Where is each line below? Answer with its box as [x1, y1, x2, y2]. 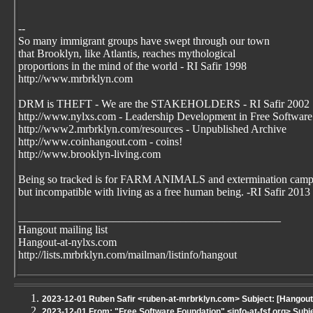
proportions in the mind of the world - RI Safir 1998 [18, 60, 247, 72]
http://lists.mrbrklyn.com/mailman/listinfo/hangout [18, 249, 237, 261]
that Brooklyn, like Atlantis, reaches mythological [18, 48, 235, 59]
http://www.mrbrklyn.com [18, 73, 133, 85]
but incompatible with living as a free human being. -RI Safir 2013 [18, 186, 310, 198]
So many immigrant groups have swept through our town [18, 35, 270, 47]
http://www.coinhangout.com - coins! [18, 136, 182, 147]
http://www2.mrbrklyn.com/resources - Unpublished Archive [18, 123, 286, 135]
